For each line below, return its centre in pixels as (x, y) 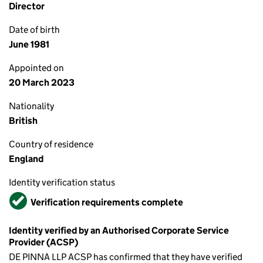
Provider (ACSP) (43, 242)
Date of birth (34, 30)
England (26, 159)
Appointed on (36, 68)
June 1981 (29, 44)
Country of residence (51, 144)
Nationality (31, 106)
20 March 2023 (42, 82)
